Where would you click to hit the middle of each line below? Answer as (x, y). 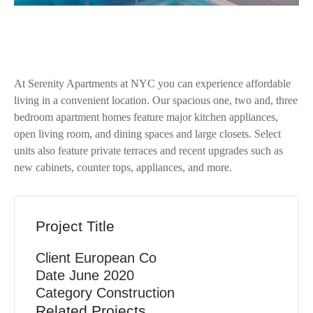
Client (53, 257)
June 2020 (102, 275)
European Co (116, 257)
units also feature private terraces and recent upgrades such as (148, 150)
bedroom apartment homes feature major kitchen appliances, (146, 117)
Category (64, 292)
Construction (136, 292)
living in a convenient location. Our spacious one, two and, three (156, 100)
